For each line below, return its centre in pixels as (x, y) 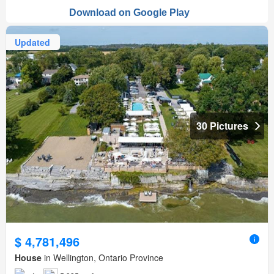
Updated (32, 42)
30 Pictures (222, 125)
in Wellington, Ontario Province (102, 257)
